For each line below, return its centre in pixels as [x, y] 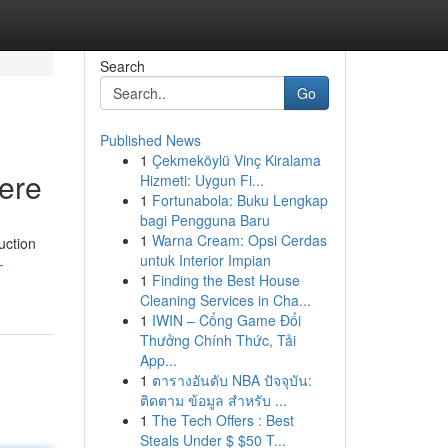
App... [158, 360]
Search [122, 66]
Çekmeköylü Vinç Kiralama [236, 160]
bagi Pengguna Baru [204, 220]
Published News [150, 140]
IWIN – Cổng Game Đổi [226, 320]
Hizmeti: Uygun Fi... [201, 180]
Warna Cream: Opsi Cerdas [239, 240]
